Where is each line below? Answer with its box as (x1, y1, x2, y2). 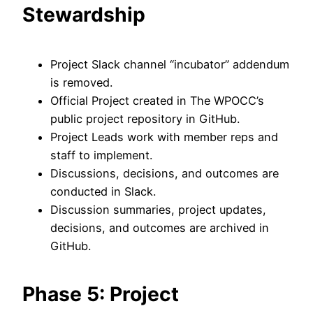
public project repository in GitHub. (50, 111, 240, 126)
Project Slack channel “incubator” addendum (50, 57, 289, 71)
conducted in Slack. (50, 184, 156, 198)
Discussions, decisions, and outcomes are (50, 166, 279, 180)
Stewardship (22, 3, 145, 27)
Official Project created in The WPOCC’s (50, 93, 264, 108)
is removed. (50, 75, 112, 89)
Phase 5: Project (22, 282, 179, 307)
